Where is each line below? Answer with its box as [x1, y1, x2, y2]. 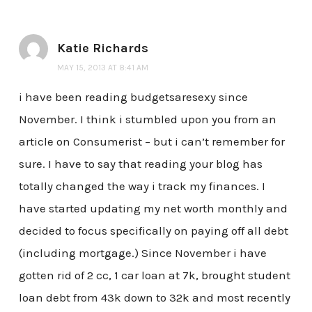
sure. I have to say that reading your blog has [18, 157, 263, 171]
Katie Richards [56, 40, 148, 56]
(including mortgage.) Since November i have [18, 246, 267, 260]
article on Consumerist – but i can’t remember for [18, 134, 285, 149]
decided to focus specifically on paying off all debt [18, 224, 288, 238]
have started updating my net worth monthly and [18, 201, 288, 216]
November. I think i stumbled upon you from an [18, 112, 276, 127]
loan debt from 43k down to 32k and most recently [18, 290, 290, 305]
